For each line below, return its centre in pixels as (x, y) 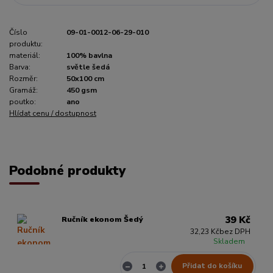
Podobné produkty (67, 171)
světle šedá (88, 67)
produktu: (26, 44)
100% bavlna (89, 56)
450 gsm (82, 90)
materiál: (25, 56)
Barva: (20, 67)
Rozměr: (23, 79)
